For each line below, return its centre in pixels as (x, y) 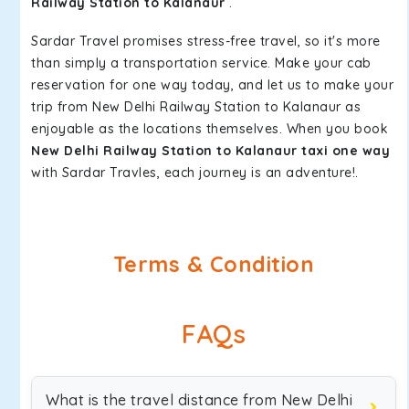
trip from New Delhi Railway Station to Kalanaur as (196, 107)
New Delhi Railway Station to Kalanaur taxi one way (210, 151)
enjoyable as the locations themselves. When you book (210, 129)
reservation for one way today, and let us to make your (212, 85)
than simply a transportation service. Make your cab (201, 63)
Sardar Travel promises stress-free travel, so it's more (206, 41)
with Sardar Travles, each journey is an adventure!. (195, 173)
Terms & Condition (214, 264)
